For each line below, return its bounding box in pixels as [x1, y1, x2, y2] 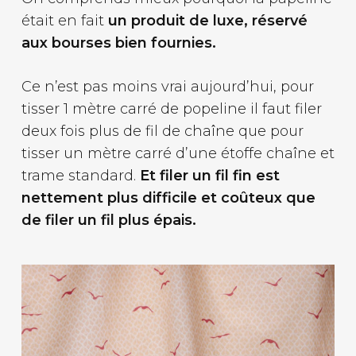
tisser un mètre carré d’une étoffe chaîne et [21, 145, 335, 163]
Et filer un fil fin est [139, 167, 280, 185]
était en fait [21, 12, 108, 30]
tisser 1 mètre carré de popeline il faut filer [21, 100, 322, 118]
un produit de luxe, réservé [107, 12, 308, 30]
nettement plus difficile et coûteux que [21, 189, 315, 207]
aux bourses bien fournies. [21, 34, 216, 52]
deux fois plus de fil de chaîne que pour [21, 122, 304, 141]
